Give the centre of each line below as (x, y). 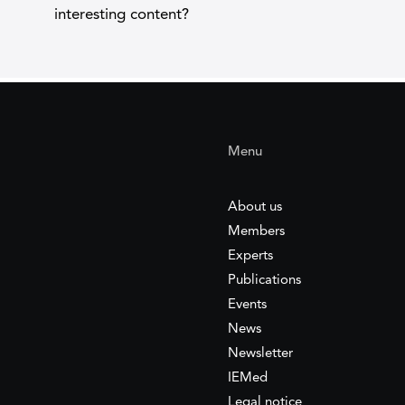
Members (256, 232)
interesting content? (122, 15)
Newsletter (260, 354)
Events (247, 305)
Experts (250, 256)
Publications (264, 281)
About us (254, 207)
